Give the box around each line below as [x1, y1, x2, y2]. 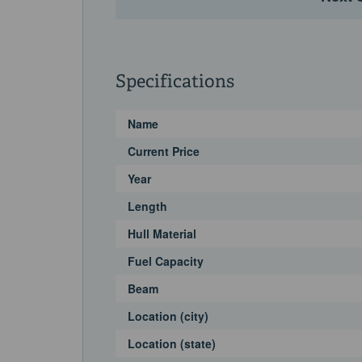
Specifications [116, 74, 234, 92]
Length [128, 198, 167, 215]
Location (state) [128, 335, 216, 352]
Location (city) [128, 308, 208, 325]
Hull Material [128, 225, 196, 242]
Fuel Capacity [128, 253, 204, 270]
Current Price [128, 143, 200, 160]
